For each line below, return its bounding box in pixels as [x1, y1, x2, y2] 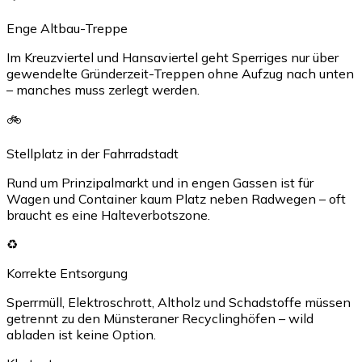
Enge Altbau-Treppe [6, 19, 128, 36]
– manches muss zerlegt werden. [6, 81, 200, 98]
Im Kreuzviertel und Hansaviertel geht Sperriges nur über [6, 48, 339, 65]
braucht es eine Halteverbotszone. [6, 206, 210, 223]
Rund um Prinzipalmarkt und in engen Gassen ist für [6, 174, 314, 191]
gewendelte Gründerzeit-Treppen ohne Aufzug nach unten [6, 65, 354, 82]
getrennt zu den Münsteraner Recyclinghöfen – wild [6, 309, 314, 326]
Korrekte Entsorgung [6, 264, 128, 281]
